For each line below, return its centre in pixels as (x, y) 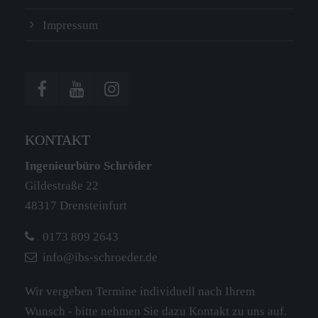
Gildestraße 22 (62, 186)
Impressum (70, 25)
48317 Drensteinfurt (76, 205)
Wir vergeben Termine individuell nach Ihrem (140, 291)
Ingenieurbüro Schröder (88, 166)
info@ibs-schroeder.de (100, 257)
